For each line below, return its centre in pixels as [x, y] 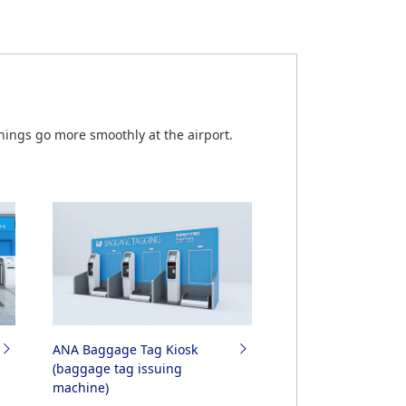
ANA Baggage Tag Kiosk [126, 349]
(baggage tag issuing [118, 368]
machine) [81, 387]
